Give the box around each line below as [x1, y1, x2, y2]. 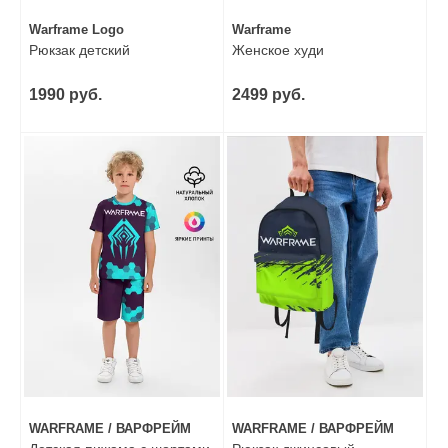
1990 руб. [29, 85, 102, 103]
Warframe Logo [29, 21, 124, 37]
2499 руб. [232, 85, 305, 103]
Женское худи [232, 41, 324, 58]
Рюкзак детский [29, 41, 130, 58]
